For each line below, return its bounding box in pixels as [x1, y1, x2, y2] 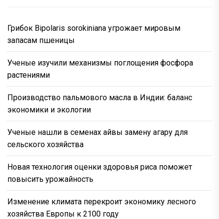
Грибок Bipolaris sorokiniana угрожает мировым [7, 23, 180, 33]
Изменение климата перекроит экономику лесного [7, 197, 196, 206]
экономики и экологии [7, 105, 91, 114]
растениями [7, 70, 50, 80]
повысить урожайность [7, 174, 93, 184]
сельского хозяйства [7, 139, 84, 149]
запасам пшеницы [7, 35, 75, 45]
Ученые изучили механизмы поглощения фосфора [7, 58, 193, 67]
